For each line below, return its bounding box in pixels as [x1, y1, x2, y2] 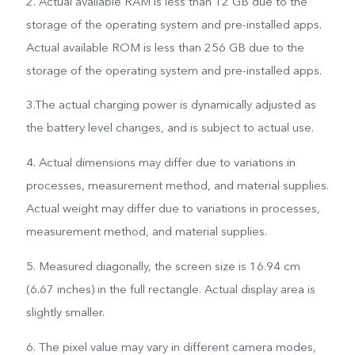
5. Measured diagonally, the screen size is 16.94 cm [25, 258, 300, 275]
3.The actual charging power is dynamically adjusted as [25, 97, 316, 113]
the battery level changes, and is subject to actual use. [25, 120, 314, 136]
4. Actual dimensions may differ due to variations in [25, 155, 296, 171]
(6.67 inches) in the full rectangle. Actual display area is [25, 281, 315, 298]
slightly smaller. [25, 304, 105, 321]
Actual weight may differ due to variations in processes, [25, 200, 320, 217]
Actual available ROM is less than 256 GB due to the [25, 39, 304, 55]
